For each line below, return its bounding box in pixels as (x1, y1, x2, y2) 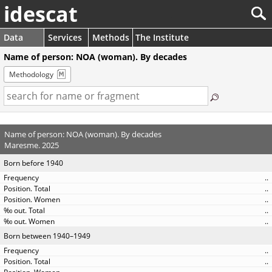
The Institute (135, 32, 189, 43)
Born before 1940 (4, 158, 63, 168)
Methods (92, 32, 129, 43)
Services (48, 32, 82, 43)
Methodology (9, 69, 53, 80)
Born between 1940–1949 (4, 231, 90, 241)
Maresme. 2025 (4, 139, 59, 151)
